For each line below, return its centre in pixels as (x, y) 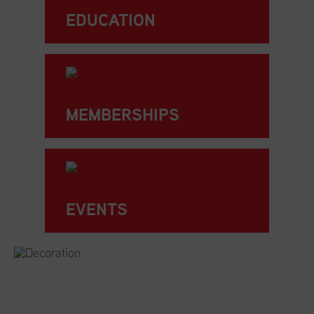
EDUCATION (111, 20)
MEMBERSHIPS (123, 115)
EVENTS (97, 209)
